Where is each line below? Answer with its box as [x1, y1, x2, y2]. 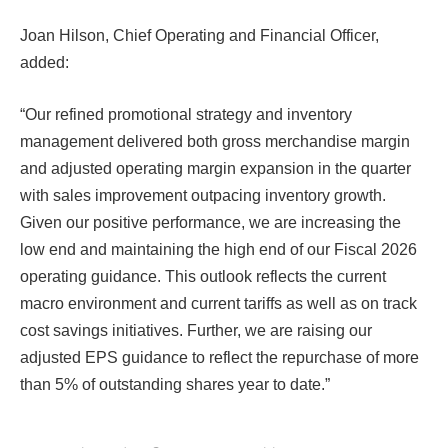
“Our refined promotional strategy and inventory [20, 105, 352, 123]
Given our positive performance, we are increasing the [20, 213, 401, 231]
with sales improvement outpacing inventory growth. [20, 186, 386, 204]
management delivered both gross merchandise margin [20, 132, 410, 150]
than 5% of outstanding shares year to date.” [20, 375, 330, 393]
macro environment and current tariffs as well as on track [20, 294, 417, 312]
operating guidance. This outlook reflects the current [20, 267, 386, 285]
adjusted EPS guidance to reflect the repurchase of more [20, 348, 419, 366]
